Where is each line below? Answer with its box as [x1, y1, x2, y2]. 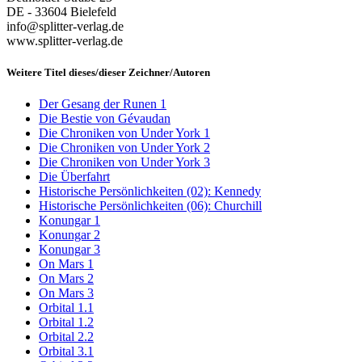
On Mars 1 [39, 257, 94, 271]
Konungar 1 [39, 213, 100, 228]
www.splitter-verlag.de [6, 33, 123, 48]
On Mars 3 [39, 286, 94, 301]
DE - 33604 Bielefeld [6, 4, 116, 19]
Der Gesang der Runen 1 [39, 97, 166, 112]
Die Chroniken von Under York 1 [39, 126, 210, 141]
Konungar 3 [39, 242, 100, 257]
